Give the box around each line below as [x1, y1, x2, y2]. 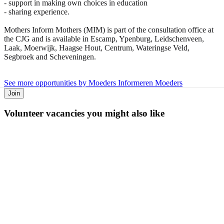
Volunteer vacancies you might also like [4, 107, 164, 118]
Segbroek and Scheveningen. [4, 52, 96, 61]
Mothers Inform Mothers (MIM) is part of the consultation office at [4, 25, 213, 34]
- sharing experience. [4, 7, 69, 16]
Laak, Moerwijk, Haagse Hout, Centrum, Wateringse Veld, [4, 43, 189, 52]
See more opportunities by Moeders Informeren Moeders [4, 78, 182, 87]
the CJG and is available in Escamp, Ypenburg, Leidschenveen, [4, 34, 204, 43]
